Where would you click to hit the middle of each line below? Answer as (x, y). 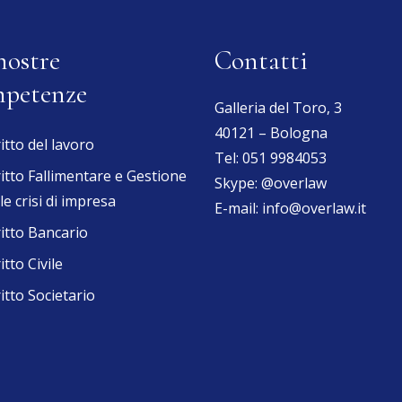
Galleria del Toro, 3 (278, 108)
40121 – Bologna (271, 133)
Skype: (238, 183)
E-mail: (238, 208)
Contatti (261, 61)
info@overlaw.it (314, 208)
